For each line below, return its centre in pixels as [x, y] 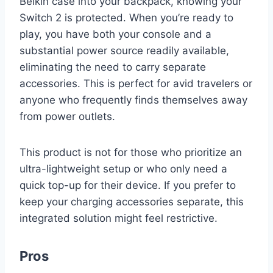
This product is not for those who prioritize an [131, 152]
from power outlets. [67, 116]
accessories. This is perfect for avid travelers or [136, 83]
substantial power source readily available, [124, 50]
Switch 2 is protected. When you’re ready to [126, 17]
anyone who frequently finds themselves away [133, 100]
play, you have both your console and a [115, 34]
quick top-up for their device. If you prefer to [128, 185]
